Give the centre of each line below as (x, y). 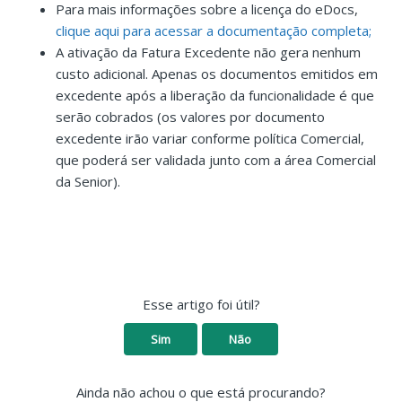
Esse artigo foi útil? (201, 305)
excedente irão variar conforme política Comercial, (210, 139)
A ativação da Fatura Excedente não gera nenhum (209, 52)
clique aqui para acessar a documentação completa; (214, 31)
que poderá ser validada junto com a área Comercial (216, 160)
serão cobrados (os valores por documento (191, 117)
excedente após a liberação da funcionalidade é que (215, 96)
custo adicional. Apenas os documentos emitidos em (217, 74)
